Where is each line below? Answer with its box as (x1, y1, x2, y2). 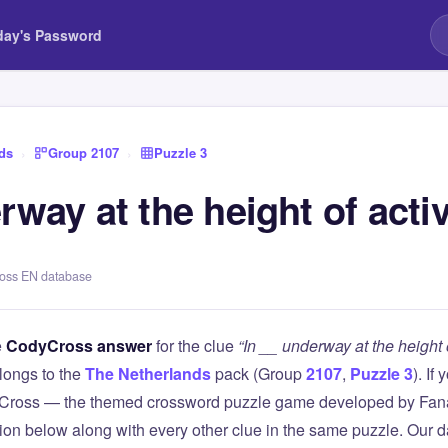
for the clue (152, 334, 238, 357)
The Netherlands (85, 362, 211, 385)
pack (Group (211, 362, 306, 385)
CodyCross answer (6, 334, 152, 357)
